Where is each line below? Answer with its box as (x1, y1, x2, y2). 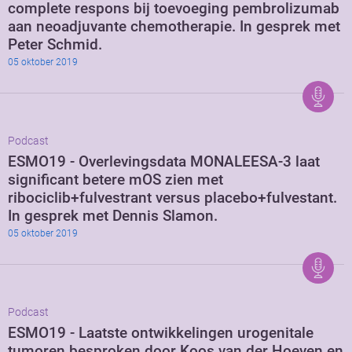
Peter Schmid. (8, 35, 102, 54)
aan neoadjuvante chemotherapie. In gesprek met (8, 17, 340, 36)
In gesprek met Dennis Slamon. (8, 207, 218, 225)
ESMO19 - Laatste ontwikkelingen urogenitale (8, 324, 313, 343)
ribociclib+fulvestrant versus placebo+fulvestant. (8, 189, 337, 207)
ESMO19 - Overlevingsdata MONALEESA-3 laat (8, 152, 320, 171)
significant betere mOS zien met (8, 170, 223, 189)
